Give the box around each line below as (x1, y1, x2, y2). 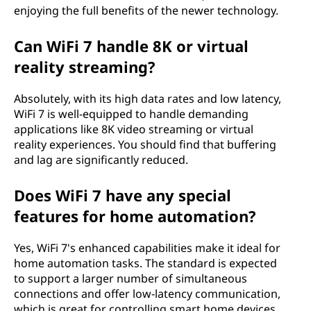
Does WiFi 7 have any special (14, 185, 231, 205)
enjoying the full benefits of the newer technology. (14, 3, 278, 18)
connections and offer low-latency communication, (14, 286, 280, 301)
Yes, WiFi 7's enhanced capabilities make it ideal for (14, 240, 280, 255)
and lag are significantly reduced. (14, 152, 188, 167)
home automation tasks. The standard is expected (14, 255, 277, 271)
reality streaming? (14, 56, 155, 77)
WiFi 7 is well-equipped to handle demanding (14, 106, 249, 121)
